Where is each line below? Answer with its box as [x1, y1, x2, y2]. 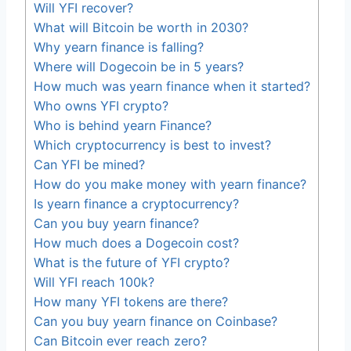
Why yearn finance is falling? [34, 38, 204, 55]
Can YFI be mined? [34, 156, 145, 172]
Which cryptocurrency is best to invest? [34, 136, 271, 153]
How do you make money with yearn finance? [34, 175, 306, 192]
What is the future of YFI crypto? [34, 254, 230, 270]
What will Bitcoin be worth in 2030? [34, 19, 248, 35]
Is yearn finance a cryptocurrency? [34, 195, 239, 212]
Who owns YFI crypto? [34, 97, 168, 114]
